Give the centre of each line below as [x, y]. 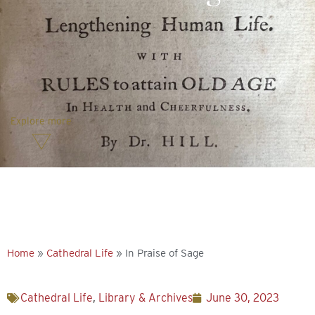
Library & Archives [146, 298]
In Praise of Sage [165, 253]
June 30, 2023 [243, 298]
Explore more [41, 121]
